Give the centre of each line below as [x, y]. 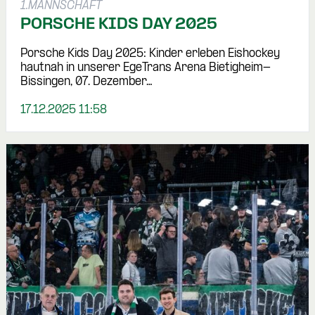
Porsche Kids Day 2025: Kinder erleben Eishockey [150, 54]
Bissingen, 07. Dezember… [86, 82]
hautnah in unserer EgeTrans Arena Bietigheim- [146, 68]
